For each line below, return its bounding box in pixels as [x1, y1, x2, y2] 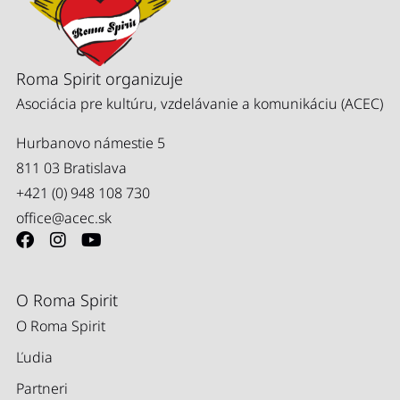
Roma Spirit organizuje [16, 67, 183, 89]
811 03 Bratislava [16, 157, 127, 178]
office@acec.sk [16, 207, 112, 228]
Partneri [16, 378, 68, 398]
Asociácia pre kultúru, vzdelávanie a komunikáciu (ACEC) [16, 93, 383, 113]
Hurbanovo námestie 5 [16, 132, 165, 153]
